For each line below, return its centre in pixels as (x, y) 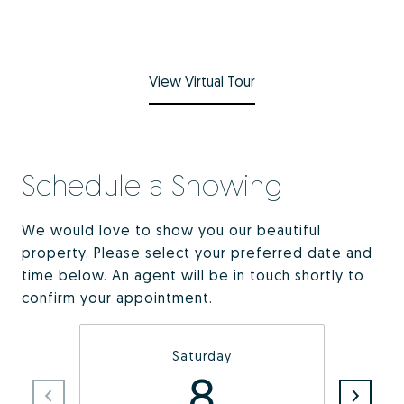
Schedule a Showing (152, 185)
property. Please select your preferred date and (197, 253)
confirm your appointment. (117, 298)
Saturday (202, 356)
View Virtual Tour (202, 82)
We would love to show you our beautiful (171, 230)
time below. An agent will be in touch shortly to (193, 275)
